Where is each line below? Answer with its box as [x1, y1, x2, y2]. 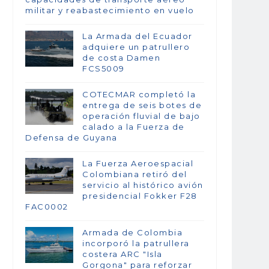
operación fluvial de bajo [82, 111, 201, 121]
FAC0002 [25, 202, 68, 212]
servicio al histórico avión [82, 180, 204, 190]
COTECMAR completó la [82, 89, 196, 100]
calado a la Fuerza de [82, 122, 185, 132]
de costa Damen [82, 53, 160, 63]
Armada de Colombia [82, 228, 183, 238]
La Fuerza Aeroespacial [82, 159, 193, 169]
